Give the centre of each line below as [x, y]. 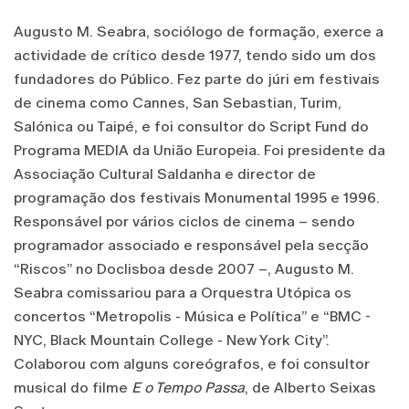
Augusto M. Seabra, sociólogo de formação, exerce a [199, 32]
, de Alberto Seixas [310, 388]
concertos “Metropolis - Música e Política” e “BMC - [192, 317]
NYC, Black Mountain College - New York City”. [172, 341]
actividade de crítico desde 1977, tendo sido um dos [195, 56]
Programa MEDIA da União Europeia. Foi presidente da [199, 151]
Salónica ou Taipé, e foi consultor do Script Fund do [191, 127]
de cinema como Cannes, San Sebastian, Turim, [178, 103]
